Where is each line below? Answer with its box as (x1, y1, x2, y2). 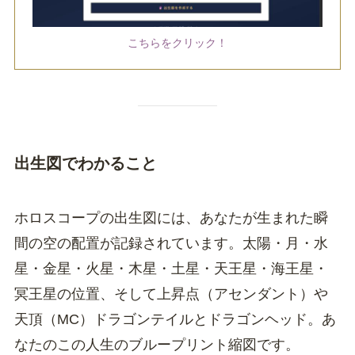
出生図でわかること (13, 154, 157, 172)
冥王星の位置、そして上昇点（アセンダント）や (13, 286, 328, 303)
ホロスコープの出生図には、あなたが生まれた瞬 (13, 210, 328, 227)
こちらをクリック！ (128, 36, 227, 50)
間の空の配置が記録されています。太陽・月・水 (13, 235, 328, 252)
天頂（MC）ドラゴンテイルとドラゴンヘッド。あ (13, 311, 336, 328)
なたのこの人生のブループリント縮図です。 (13, 337, 300, 353)
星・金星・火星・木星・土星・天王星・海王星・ (13, 261, 328, 277)
